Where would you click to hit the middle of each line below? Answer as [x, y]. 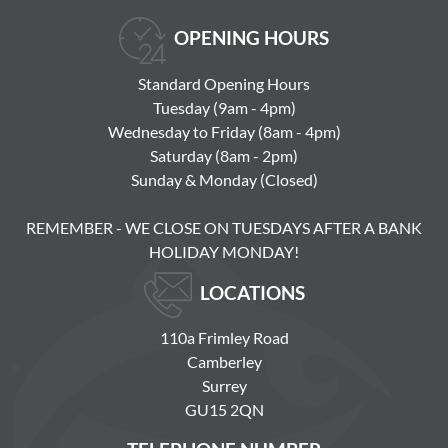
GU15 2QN [224, 409]
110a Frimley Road [224, 337]
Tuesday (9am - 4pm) [224, 107]
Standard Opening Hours [224, 83]
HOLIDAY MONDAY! [224, 251]
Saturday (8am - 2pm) [224, 155]
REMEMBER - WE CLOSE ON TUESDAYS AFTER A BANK [224, 227]
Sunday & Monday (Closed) [224, 179]
